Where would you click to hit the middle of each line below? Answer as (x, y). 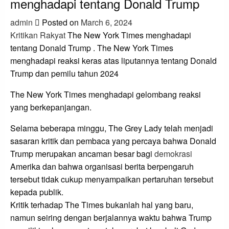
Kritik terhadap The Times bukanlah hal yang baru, (102, 205)
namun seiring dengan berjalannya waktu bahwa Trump (111, 218)
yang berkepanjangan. (51, 107)
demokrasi (173, 154)
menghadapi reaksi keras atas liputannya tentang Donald (113, 61)
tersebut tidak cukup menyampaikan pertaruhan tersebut (112, 179)
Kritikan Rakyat (38, 35)
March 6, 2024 (107, 22)
